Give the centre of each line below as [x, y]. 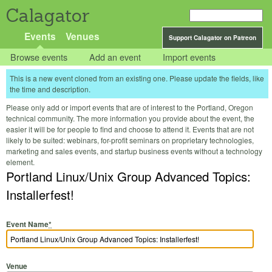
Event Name [27, 224]
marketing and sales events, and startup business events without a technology [134, 151]
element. [20, 162]
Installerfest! [40, 195]
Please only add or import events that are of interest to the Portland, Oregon [130, 107]
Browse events [39, 57]
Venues [82, 36]
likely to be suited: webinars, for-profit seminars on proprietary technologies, [130, 140]
